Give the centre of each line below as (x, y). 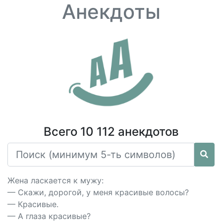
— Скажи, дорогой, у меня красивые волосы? (98, 192)
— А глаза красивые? (49, 216)
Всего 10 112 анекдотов (111, 132)
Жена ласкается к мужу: (55, 180)
